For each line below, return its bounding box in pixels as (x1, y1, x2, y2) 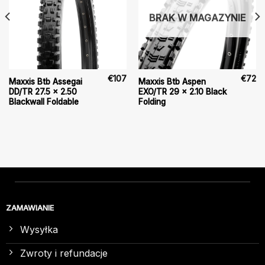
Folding (138, 96, 166, 106)
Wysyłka (20, 224, 58, 236)
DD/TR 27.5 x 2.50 (8, 86, 77, 96)
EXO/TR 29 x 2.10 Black (138, 86, 227, 96)
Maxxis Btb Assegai (8, 76, 82, 86)
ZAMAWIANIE (5, 203, 54, 212)
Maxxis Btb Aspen (138, 76, 206, 86)
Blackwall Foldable (8, 96, 79, 106)
